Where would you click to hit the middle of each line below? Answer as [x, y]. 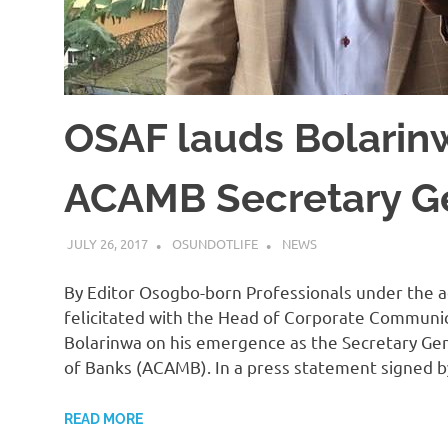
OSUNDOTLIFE [214, 244]
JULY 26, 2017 [107, 244]
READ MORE [103, 419]
